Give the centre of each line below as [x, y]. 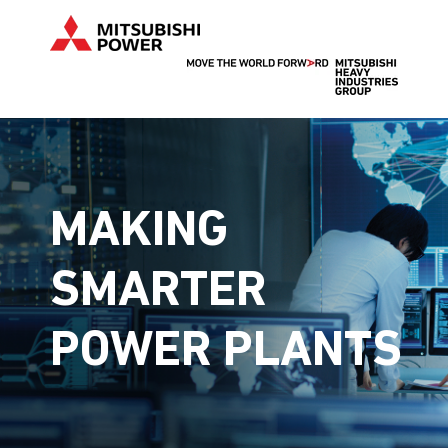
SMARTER [158, 292]
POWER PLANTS [226, 352]
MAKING [139, 232]
